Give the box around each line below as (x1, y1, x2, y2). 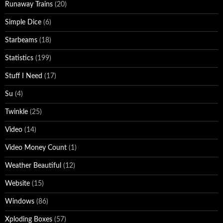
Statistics (5, 55, 33, 62)
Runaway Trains (5, 1, 53, 8)
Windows (5, 198, 34, 205)
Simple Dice (5, 19, 41, 26)
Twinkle (5, 109, 28, 115)
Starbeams (5, 37, 37, 44)
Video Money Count (5, 144, 67, 151)
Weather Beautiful (5, 162, 61, 169)
